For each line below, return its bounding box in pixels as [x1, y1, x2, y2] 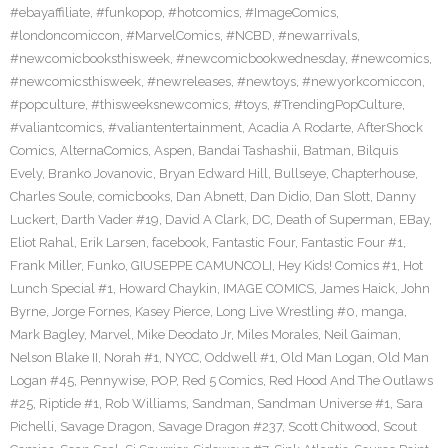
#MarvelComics [126, 28, 220, 43]
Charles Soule [10, 189, 92, 204]
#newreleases [147, 74, 231, 89]
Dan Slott [315, 189, 370, 204]
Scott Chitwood [288, 419, 377, 434]
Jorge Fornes [52, 304, 129, 319]
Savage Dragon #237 [158, 419, 282, 434]
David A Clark [165, 212, 246, 227]
